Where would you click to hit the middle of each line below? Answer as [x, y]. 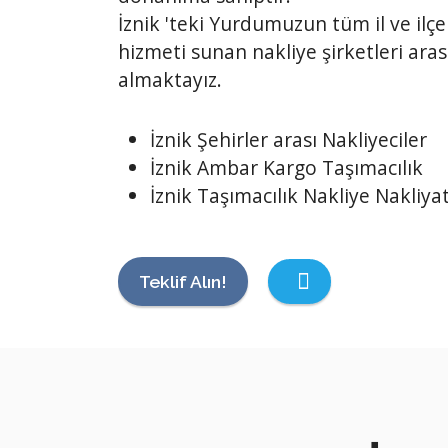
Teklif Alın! [183, 281]
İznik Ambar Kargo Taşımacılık [286, 168]
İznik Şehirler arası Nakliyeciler [288, 140]
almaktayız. [170, 80]
